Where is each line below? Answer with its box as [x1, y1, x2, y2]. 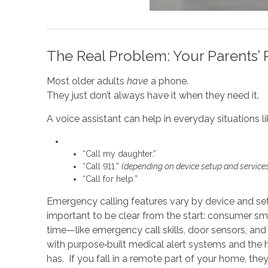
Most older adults [46, 75, 127, 87]
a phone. [148, 75, 188, 87]
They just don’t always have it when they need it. [46, 90, 259, 101]
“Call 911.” [82, 162, 121, 171]
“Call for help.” [82, 174, 138, 184]
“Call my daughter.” [82, 149, 156, 159]
